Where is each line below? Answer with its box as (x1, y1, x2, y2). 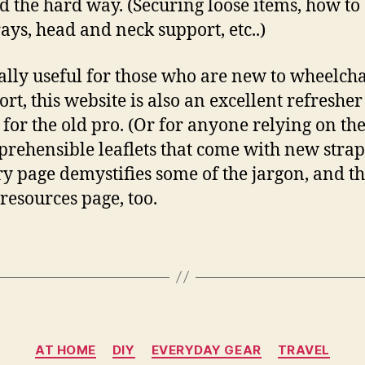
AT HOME (35, 341, 96, 358)
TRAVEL (277, 341, 330, 358)
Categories (182, 333, 254, 351)
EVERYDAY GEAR (151, 341, 262, 358)
